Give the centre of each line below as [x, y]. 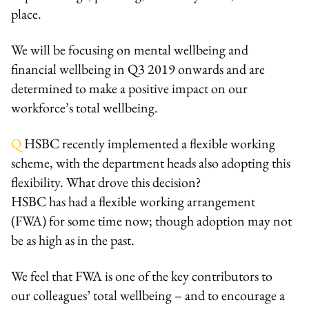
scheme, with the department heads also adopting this [151, 162]
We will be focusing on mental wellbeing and [130, 49]
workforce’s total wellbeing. [84, 107]
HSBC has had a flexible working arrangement [133, 201]
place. [26, 13]
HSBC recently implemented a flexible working [148, 143]
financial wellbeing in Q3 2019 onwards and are [138, 69]
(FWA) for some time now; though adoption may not [151, 220]
